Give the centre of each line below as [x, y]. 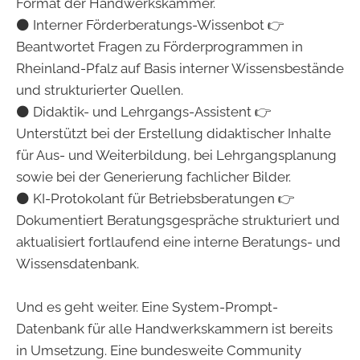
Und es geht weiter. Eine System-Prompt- [147, 307]
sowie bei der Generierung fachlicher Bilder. [153, 176]
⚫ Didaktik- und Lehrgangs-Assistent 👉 [144, 111]
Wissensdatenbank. [78, 263]
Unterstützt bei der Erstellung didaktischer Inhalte [174, 133]
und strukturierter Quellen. [100, 90]
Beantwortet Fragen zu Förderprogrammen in [160, 46]
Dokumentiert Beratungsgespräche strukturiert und [178, 220]
